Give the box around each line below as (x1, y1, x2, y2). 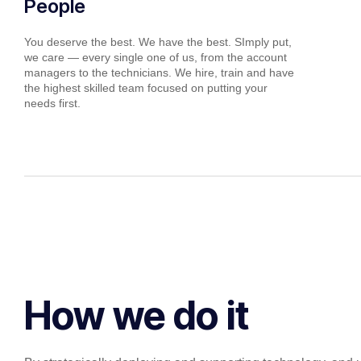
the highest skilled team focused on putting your (24, 81, 268, 94)
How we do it (24, 291, 249, 339)
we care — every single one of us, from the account (24, 50, 287, 64)
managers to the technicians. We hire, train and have (24, 65, 294, 79)
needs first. (24, 96, 81, 110)
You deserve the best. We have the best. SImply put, (24, 35, 292, 48)
